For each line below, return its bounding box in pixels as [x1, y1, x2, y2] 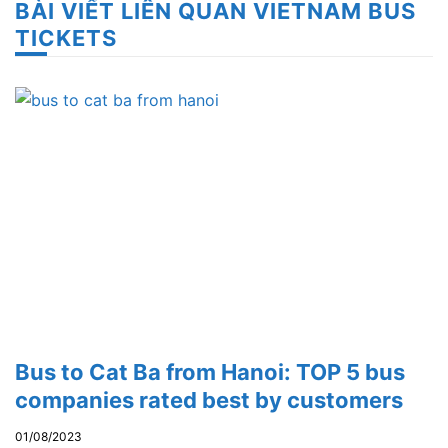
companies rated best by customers [15, 386, 403, 413]
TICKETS [15, 24, 117, 51]
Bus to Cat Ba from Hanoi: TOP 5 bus [15, 358, 405, 385]
